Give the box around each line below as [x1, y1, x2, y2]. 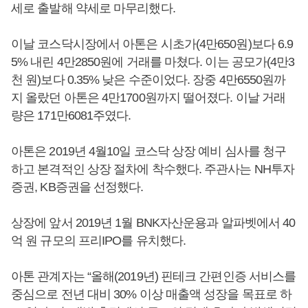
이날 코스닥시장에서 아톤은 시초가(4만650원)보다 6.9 [11, 36, 294, 51]
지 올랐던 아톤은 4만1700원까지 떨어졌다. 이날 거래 [11, 90, 286, 104]
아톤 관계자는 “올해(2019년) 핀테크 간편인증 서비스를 [11, 269, 296, 283]
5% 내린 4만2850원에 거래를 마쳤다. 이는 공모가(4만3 [11, 54, 295, 69]
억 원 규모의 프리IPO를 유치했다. [11, 233, 186, 247]
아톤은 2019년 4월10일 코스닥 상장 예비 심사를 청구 [11, 144, 287, 158]
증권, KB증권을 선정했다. [11, 179, 144, 194]
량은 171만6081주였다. [11, 108, 131, 122]
